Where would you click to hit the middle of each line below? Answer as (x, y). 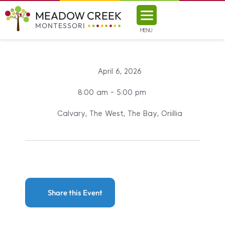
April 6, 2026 (120, 72)
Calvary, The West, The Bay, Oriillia (120, 114)
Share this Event (75, 192)
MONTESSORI (60, 25)
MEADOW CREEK (78, 15)
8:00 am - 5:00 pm (112, 93)
